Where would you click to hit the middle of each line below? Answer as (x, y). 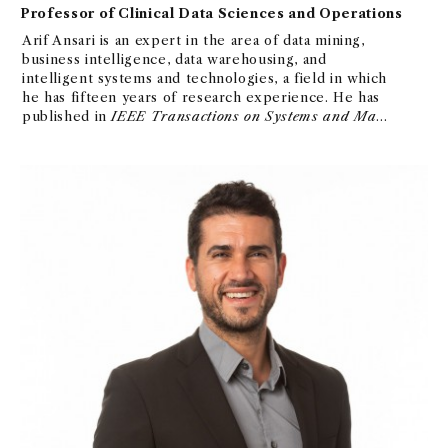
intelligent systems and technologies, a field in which (205, 77)
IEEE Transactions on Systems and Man (248, 115)
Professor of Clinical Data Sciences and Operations (211, 12)
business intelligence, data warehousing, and (174, 58)
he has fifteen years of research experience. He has (201, 96)
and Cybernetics (76, 134)
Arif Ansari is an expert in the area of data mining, (193, 39)
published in (67, 115)
